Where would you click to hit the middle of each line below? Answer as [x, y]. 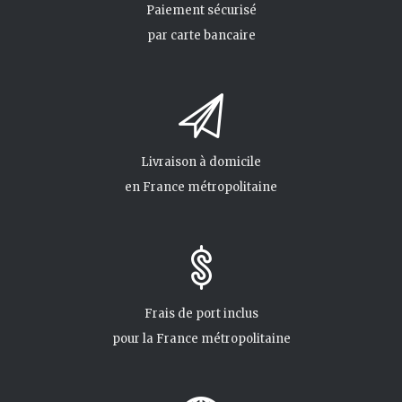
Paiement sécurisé [201, 10]
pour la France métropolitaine [201, 339]
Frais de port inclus [201, 314]
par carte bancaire [201, 35]
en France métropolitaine [201, 187]
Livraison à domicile [201, 162]
